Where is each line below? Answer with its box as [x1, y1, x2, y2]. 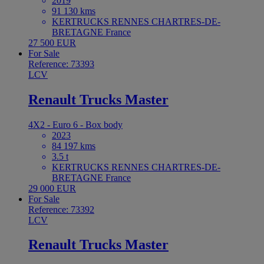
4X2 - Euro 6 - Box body [28, 119, 123, 130]
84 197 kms [52, 140, 95, 151]
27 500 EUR [28, 37, 76, 48]
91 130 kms [52, 5, 95, 16]
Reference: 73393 [28, 58, 94, 69]
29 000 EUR [28, 183, 76, 193]
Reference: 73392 [28, 204, 94, 214]
